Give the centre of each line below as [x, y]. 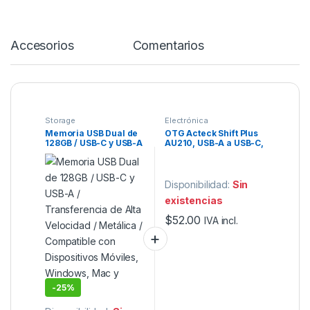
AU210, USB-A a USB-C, [215, 143]
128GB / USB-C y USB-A [94, 143]
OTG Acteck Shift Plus [212, 133]
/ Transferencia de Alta [95, 152]
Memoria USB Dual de [92, 133]
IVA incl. [221, 221]
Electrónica [186, 120]
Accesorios [42, 45]
